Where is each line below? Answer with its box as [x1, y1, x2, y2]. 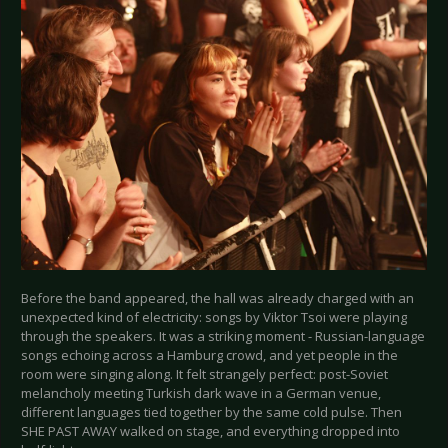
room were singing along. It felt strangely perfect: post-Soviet [21, 365, 388, 384]
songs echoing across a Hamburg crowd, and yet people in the [21, 346, 398, 365]
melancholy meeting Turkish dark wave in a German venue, [21, 384, 381, 403]
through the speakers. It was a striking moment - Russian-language [21, 327, 425, 346]
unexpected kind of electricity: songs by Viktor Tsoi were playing [21, 308, 407, 327]
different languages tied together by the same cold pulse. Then [21, 403, 402, 422]
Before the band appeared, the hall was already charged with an [21, 289, 414, 308]
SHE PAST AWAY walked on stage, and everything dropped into [21, 422, 400, 441]
